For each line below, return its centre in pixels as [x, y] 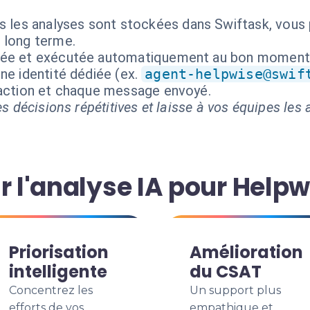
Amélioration [246, 252]
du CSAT [226, 272]
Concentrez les [51, 290]
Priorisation [59, 252]
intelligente [58, 272]
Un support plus [235, 290]
